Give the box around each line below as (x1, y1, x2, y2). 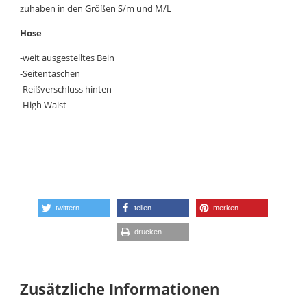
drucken (134, 227, 162, 236)
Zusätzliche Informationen (20, 278, 220, 299)
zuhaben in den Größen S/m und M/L (20, 1, 172, 14)
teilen (134, 203, 152, 212)
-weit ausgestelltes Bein (20, 51, 115, 64)
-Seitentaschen (20, 66, 81, 79)
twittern (56, 203, 80, 212)
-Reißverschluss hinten (20, 82, 112, 95)
